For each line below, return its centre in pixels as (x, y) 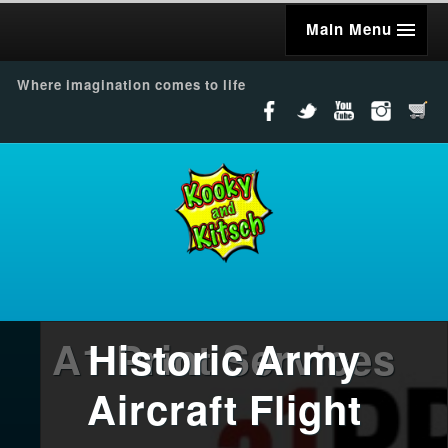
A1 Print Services (224, 360)
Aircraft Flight (224, 410)
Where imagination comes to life (131, 85)
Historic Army (224, 360)
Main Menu (349, 30)
